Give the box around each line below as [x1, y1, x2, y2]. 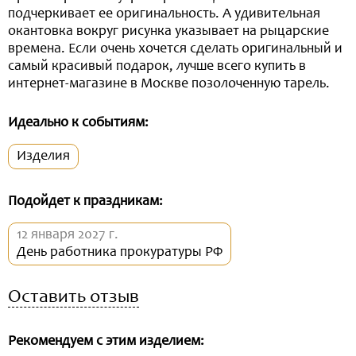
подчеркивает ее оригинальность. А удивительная [8, 7, 320, 21]
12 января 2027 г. [17, 228, 118, 242]
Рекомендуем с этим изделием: [8, 335, 204, 349]
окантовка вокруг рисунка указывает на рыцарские [8, 25, 329, 39]
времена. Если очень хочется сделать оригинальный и [8, 42, 342, 56]
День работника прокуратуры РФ [17, 246, 222, 260]
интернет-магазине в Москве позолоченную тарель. [8, 77, 330, 91]
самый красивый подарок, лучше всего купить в [8, 60, 306, 74]
